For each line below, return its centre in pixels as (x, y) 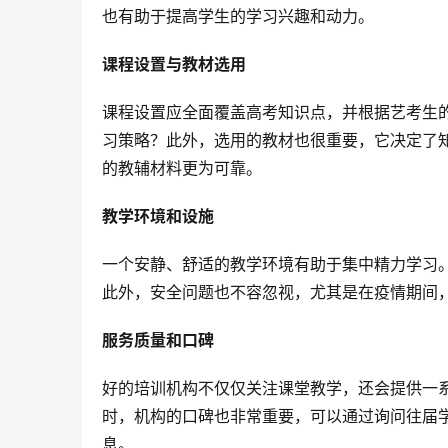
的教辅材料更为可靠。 (182, 168)
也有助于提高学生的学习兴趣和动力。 (238, 16)
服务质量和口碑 (158, 340)
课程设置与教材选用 (174, 64)
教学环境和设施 (158, 216)
